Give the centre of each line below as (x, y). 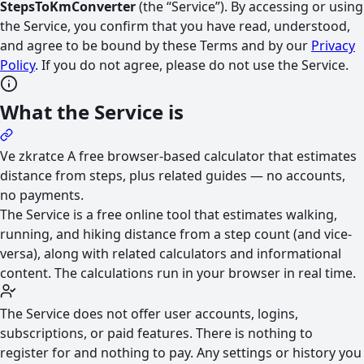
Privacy (333, 45)
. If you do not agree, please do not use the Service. (192, 65)
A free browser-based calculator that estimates (210, 156)
